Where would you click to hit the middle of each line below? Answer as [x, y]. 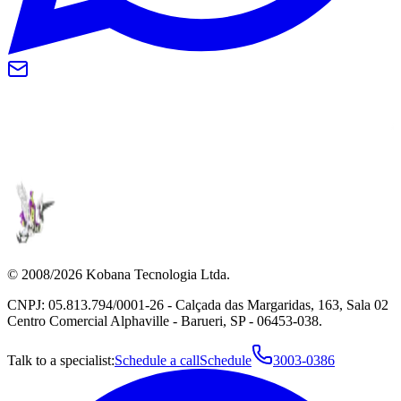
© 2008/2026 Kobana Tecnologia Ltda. [119, 275]
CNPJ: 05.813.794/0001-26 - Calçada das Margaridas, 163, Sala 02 [198, 305]
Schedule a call [157, 361]
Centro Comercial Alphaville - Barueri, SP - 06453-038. [165, 321]
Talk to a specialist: [61, 361]
